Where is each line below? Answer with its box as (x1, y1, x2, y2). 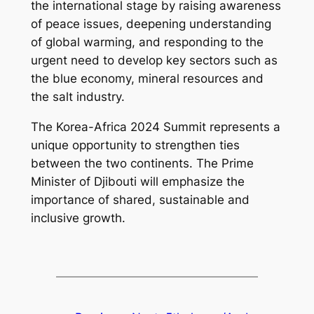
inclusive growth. (30, 210, 125, 225)
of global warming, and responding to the (30, 34, 264, 49)
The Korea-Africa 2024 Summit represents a (30, 119, 280, 134)
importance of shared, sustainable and (30, 192, 250, 207)
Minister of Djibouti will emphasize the (30, 174, 245, 189)
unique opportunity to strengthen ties (30, 137, 240, 152)
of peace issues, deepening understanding (30, 16, 271, 31)
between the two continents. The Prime (30, 156, 254, 170)
